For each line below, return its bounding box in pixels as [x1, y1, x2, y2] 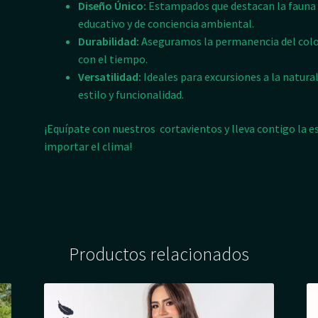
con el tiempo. [78, 52, 148, 67]
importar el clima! [44, 138, 135, 153]
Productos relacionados [69, 242, 249, 265]
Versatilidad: [78, 70, 142, 84]
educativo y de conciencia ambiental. [78, 16, 255, 31]
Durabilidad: [78, 34, 140, 49]
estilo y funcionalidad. [78, 87, 185, 102]
